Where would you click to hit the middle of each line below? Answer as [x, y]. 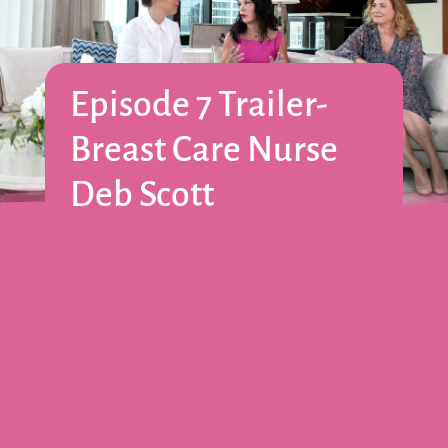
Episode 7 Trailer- [198, 105]
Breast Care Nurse [203, 150]
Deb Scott [141, 195]
